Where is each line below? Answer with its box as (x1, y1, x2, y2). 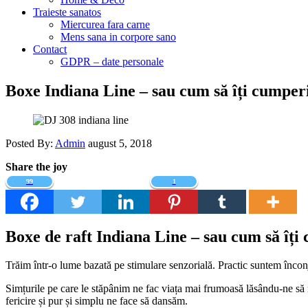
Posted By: (5, 137, 55, 149)
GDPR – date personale (60, 55, 164, 67)
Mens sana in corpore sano (60, 30, 176, 43)
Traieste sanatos (33, 5, 101, 18)
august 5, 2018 (88, 137, 152, 149)
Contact (33, 43, 67, 55)
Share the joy (5, 160, 67, 173)
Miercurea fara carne (60, 18, 150, 30)
